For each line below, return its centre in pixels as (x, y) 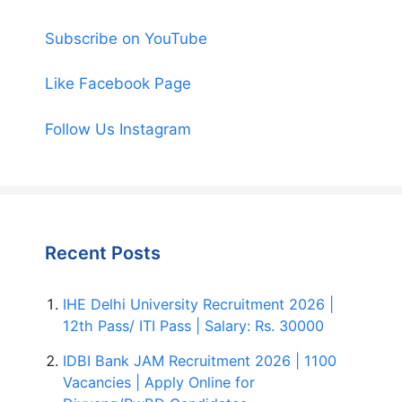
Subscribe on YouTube (126, 38)
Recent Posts (103, 253)
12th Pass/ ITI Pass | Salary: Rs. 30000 (193, 325)
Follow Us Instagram (118, 129)
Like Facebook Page (118, 84)
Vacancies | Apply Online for (159, 382)
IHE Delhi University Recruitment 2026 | (198, 304)
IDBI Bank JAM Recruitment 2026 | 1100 (200, 360)
